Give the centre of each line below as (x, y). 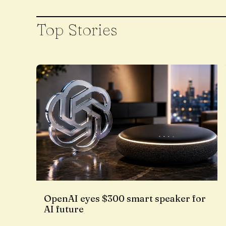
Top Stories (77, 30)
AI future (64, 209)
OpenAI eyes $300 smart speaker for (125, 199)
